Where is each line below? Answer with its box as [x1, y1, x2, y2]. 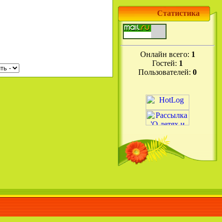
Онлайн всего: [140, 50, 191, 58]
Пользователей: [138, 68, 193, 76]
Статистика [157, 9, 200, 17]
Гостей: [152, 59, 179, 67]
